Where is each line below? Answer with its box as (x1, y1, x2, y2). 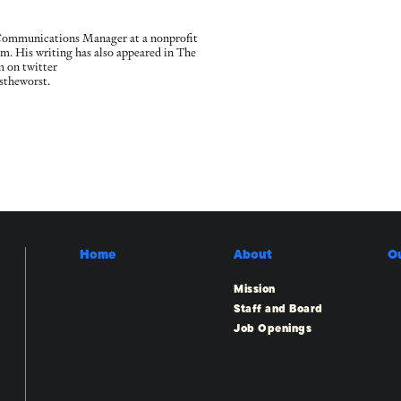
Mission (234, 280, 276, 298)
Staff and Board (234, 300, 323, 318)
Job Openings (234, 320, 311, 337)
